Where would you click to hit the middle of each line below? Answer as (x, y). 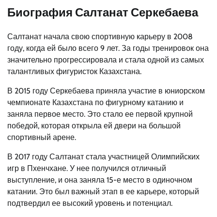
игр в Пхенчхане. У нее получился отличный (87, 168)
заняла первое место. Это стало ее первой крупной (100, 114)
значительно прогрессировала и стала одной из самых (106, 60)
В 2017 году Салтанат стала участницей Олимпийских (103, 156)
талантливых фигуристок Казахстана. (74, 71)
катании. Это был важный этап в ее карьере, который (103, 191)
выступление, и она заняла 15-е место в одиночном (100, 180)
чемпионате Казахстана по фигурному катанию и (95, 102)
